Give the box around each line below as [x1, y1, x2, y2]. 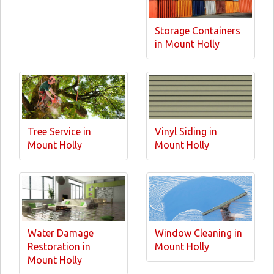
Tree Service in [28, 126, 91, 138]
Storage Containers [155, 24, 240, 36]
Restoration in [28, 240, 91, 252]
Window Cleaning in [155, 227, 242, 239]
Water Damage [28, 227, 94, 239]
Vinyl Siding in [155, 126, 217, 138]
